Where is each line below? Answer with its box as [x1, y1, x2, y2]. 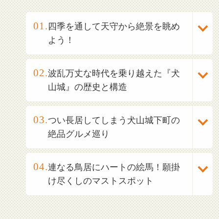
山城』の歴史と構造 [48, 82, 128, 92]
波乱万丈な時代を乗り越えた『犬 [48, 68, 180, 78]
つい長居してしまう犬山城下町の [48, 115, 180, 125]
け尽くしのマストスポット [48, 175, 154, 186]
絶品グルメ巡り [48, 129, 110, 139]
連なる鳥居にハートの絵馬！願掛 [48, 162, 180, 172]
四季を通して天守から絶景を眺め [48, 21, 180, 31]
